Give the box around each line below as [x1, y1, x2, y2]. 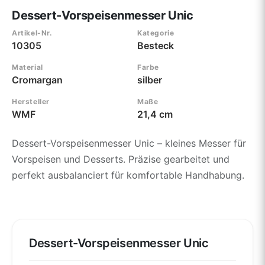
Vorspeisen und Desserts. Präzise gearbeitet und [12, 153, 230, 165]
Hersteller [12, 96, 50, 106]
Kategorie [137, 28, 174, 37]
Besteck [137, 39, 174, 51]
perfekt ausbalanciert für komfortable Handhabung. [12, 169, 244, 181]
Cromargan [12, 73, 63, 86]
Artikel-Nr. [12, 28, 53, 37]
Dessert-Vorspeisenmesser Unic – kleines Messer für [12, 137, 246, 149]
